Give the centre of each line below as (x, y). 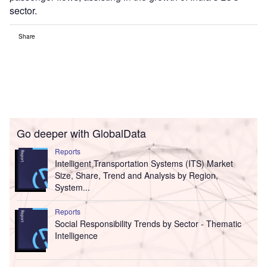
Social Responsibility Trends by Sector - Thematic (148, 223)
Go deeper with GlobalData (81, 133)
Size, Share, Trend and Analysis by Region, (136, 175)
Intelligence (76, 235)
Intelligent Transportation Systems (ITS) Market (144, 163)
